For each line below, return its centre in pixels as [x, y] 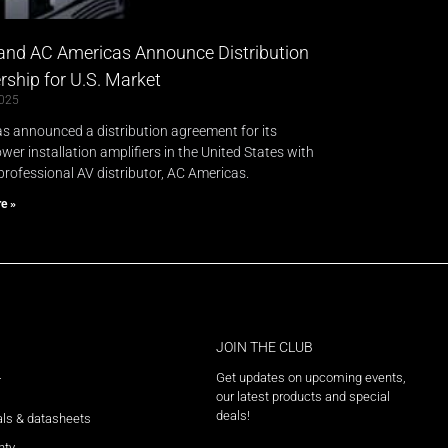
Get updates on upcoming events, [310, 378]
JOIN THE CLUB [264, 347]
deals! [232, 416]
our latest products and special [302, 397]
